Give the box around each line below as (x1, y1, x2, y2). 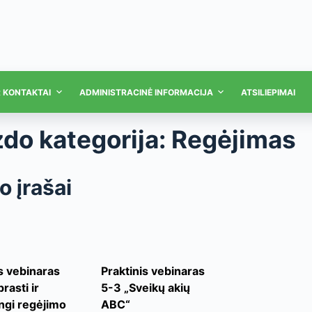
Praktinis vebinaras (100, 263, 205, 278)
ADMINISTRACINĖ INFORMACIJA (79, 86, 213, 97)
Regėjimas (171, 125, 296, 154)
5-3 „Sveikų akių (100, 280, 190, 295)
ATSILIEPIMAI (241, 86, 296, 97)
